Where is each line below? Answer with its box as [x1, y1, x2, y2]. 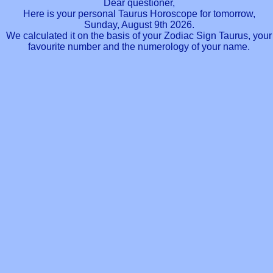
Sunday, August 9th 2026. [83, 19, 194, 30]
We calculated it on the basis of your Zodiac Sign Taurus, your [6, 30, 272, 41]
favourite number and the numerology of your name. [28, 41, 250, 52]
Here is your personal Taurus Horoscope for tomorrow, [23, 8, 255, 19]
